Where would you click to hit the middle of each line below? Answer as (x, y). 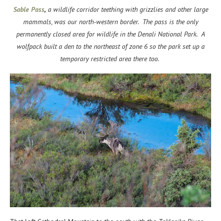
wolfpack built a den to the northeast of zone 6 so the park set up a (110, 46)
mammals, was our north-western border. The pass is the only (110, 21)
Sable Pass (29, 9)
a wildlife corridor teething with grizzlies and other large (127, 9)
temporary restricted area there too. (110, 58)
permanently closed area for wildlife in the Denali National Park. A (110, 34)
